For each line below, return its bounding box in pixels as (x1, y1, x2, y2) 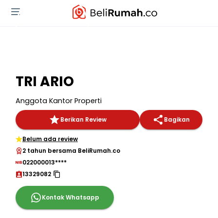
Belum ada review (22, 135, 78, 143)
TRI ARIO (16, 72, 74, 91)
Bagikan (164, 115, 190, 124)
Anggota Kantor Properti (16, 96, 102, 106)
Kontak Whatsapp (42, 193, 99, 201)
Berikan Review (60, 115, 107, 124)
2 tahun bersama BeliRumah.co (22, 146, 120, 155)
